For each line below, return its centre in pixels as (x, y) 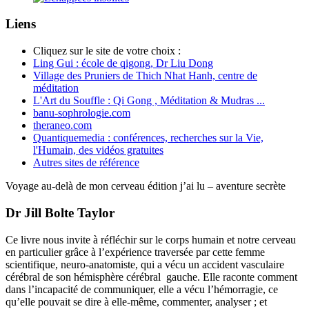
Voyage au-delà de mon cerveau (75, 186)
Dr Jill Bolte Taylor (60, 212)
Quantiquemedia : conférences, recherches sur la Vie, (148, 138)
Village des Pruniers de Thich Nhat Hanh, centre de (145, 76)
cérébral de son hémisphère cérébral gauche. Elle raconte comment (151, 277)
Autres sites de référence (86, 163)
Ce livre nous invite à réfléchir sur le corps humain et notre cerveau (151, 239)
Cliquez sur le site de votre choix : (107, 51)
